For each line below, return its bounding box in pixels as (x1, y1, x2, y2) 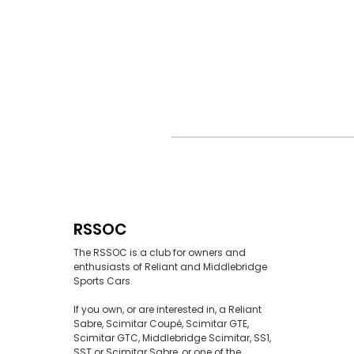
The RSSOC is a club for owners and (73, 246, 246, 260)
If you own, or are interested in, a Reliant (73, 303, 262, 317)
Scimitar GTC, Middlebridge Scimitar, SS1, (73, 331, 271, 345)
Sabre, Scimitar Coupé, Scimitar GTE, (73, 317, 249, 331)
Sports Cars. (73, 274, 133, 288)
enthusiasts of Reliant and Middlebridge (73, 260, 267, 274)
